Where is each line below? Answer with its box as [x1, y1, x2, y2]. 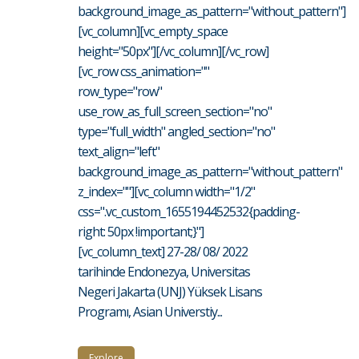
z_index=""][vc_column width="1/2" [78, 182, 255, 200]
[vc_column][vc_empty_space [78, 22, 228, 40]
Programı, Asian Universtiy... [78, 302, 222, 321]
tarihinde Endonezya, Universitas [78, 262, 250, 280]
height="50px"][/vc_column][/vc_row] [78, 42, 268, 60]
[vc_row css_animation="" [78, 62, 209, 80]
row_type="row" [78, 82, 162, 100]
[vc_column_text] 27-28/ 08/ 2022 [78, 242, 248, 260]
